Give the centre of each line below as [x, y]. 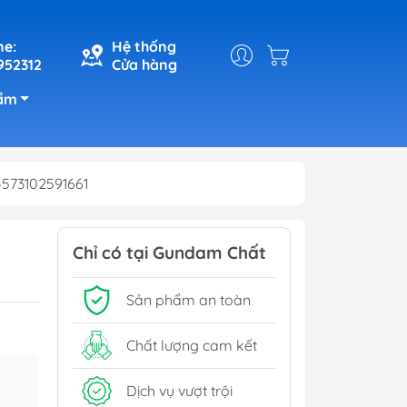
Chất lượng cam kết [192, 346]
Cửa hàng [144, 64]
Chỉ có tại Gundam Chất [169, 252]
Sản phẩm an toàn [189, 300]
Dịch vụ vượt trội [179, 391]
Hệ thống [144, 46]
